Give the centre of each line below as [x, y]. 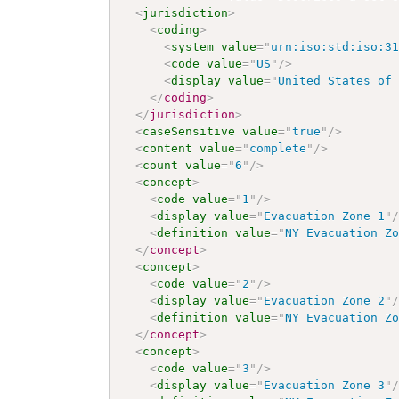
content [168, 148]
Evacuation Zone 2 [325, 300]
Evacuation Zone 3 [325, 385]
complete [278, 148]
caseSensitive [189, 131]
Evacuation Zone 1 [325, 216]
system [193, 46]
